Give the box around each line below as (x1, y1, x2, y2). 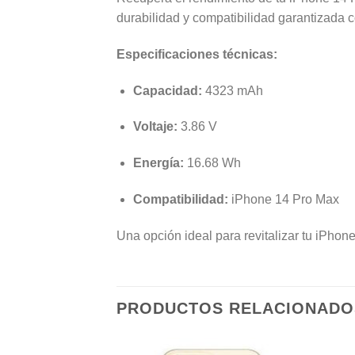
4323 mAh (201, 83, 263, 97)
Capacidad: (132, 83, 202, 97)
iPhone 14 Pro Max (227, 192, 339, 206)
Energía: (132, 156, 184, 170)
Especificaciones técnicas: (116, 47, 277, 61)
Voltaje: (132, 120, 177, 134)
